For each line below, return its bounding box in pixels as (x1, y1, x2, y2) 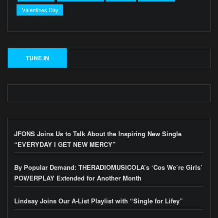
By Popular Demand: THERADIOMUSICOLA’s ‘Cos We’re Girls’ (14, 162, 202, 172)
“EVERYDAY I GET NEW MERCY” (14, 139, 116, 149)
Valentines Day (21, 5, 58, 14)
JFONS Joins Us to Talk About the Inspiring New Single (14, 128, 182, 138)
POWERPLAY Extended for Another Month (14, 173, 142, 182)
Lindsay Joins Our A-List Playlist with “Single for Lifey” (14, 196, 183, 206)
